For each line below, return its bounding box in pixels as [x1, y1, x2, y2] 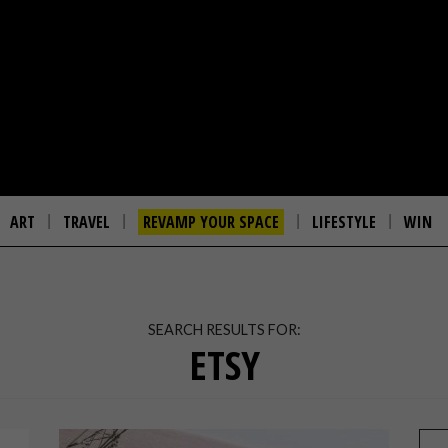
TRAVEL [63, 211, 110, 233]
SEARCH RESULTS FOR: [147, 321, 301, 338]
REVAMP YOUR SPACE [143, 211, 279, 233]
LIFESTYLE [312, 211, 376, 233]
